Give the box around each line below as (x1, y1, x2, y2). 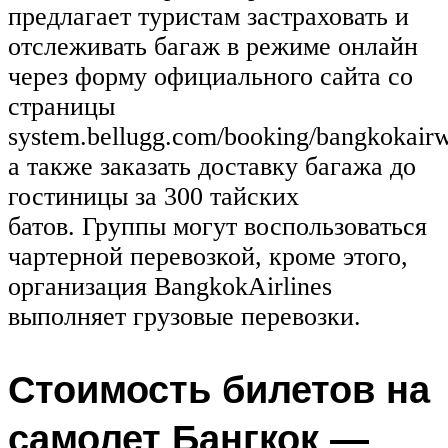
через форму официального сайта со (8, 62, 413, 92)
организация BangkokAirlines (8, 272, 332, 302)
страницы (8, 92, 115, 122)
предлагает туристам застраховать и (8, 2, 409, 32)
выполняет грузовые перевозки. (8, 302, 361, 332)
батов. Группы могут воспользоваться (8, 212, 427, 242)
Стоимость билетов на (8, 364, 430, 414)
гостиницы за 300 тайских (8, 182, 299, 212)
